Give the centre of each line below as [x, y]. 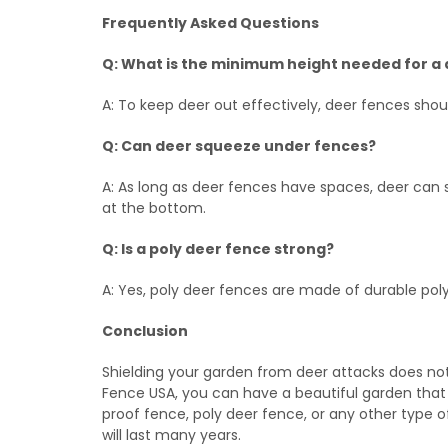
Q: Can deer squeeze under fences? [240, 146]
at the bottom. [154, 208]
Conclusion [145, 331]
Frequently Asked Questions [210, 23]
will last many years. [171, 435]
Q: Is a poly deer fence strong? [219, 249]
